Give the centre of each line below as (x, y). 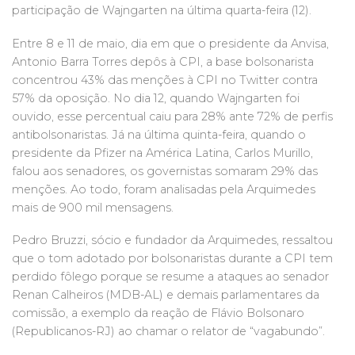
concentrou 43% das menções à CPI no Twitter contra (165, 80)
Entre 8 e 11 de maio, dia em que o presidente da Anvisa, (170, 43)
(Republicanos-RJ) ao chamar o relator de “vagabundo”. (168, 332)
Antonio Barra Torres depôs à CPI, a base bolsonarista (163, 61)
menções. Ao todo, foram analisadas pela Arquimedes (164, 189)
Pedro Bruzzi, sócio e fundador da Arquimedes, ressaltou (172, 240)
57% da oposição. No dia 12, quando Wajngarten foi (156, 98)
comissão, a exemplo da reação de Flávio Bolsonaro (158, 313)
